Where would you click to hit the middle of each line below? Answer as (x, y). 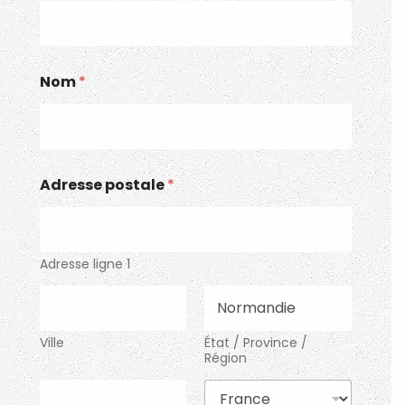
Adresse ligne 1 (85, 264)
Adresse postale (104, 184)
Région (226, 358)
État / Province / (256, 342)
